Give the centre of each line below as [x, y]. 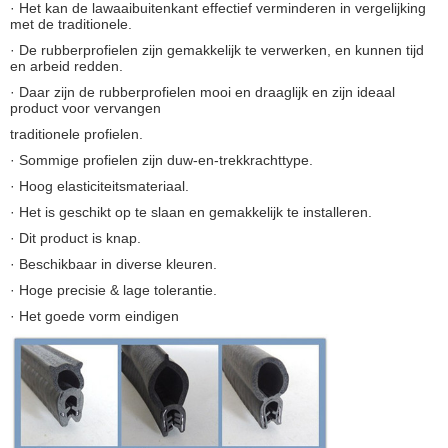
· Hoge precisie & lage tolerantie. [113, 289]
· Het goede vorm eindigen [94, 315]
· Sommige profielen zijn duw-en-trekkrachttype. [161, 159]
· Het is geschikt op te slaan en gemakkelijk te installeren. [191, 211]
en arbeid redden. [66, 65]
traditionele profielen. [76, 133]
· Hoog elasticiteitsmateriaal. [99, 185]
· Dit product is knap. [75, 237]
